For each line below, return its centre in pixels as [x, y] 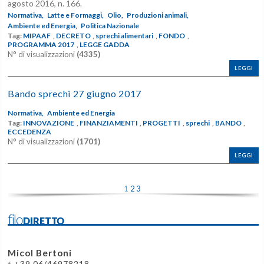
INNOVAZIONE [49, 123]
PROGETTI [162, 123]
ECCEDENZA [30, 131]
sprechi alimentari [125, 35]
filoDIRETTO [36, 220]
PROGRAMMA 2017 [41, 44]
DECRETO [73, 35]
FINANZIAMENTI [108, 123]
